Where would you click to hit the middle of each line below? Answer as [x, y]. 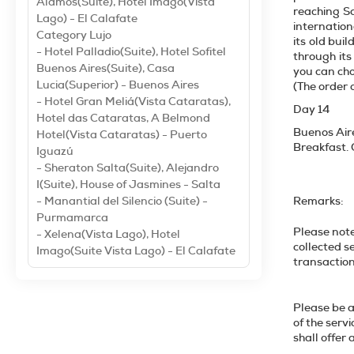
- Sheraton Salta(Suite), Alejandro [128, 168]
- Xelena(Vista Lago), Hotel [108, 234]
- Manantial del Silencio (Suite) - [122, 201]
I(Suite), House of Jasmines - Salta [128, 184]
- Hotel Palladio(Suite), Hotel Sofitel [131, 51]
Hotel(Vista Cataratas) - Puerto [122, 134]
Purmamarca [72, 217]
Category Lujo [74, 35]
